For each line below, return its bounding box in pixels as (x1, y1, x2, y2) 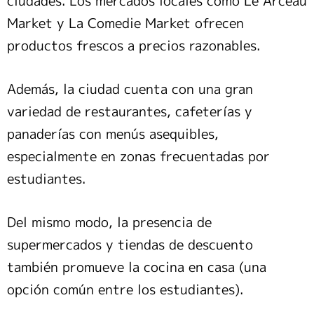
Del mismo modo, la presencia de (7, 213, 212, 232)
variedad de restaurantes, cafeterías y (7, 102, 252, 121)
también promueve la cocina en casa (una (7, 258, 266, 277)
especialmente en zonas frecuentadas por (7, 147, 270, 166)
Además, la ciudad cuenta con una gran (7, 80, 253, 99)
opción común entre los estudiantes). (7, 280, 243, 299)
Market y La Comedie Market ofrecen (7, 14, 244, 33)
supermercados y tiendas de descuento (7, 235, 253, 254)
